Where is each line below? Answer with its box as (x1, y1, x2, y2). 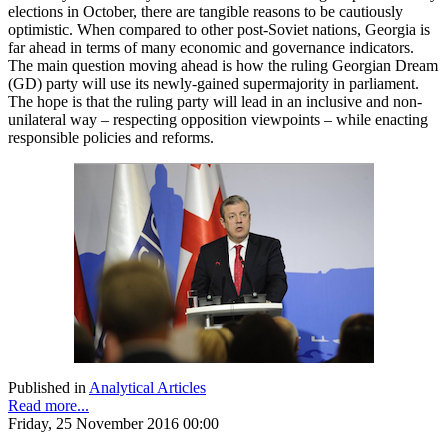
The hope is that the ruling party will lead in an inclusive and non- (8, 92, 422, 110)
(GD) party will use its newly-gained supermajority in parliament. (8, 74, 419, 92)
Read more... (8, 396, 89, 414)
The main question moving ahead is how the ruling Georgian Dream (8, 56, 438, 74)
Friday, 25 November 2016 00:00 (8, 414, 219, 432)
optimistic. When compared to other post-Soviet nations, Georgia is (8, 20, 430, 38)
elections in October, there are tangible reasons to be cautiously (8, 2, 403, 20)
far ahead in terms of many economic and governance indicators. (8, 38, 414, 56)
